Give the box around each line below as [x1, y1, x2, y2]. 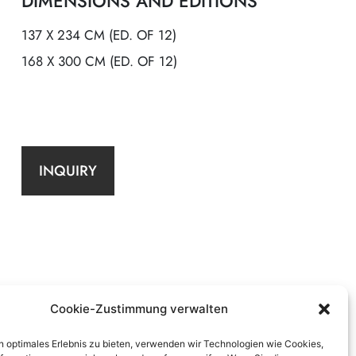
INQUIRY [39, 160, 97, 181]
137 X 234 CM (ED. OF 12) [21, 25, 176, 44]
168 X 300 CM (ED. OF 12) [21, 51, 177, 71]
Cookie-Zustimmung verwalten [49, 301, 228, 316]
